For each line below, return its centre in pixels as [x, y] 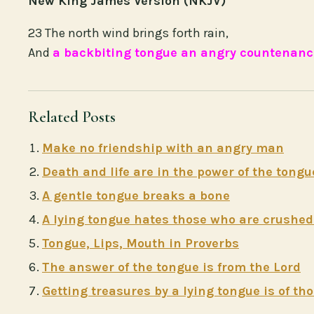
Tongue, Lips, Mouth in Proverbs [141, 243]
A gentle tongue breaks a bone [136, 195]
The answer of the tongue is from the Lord [171, 267]
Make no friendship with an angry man [163, 148]
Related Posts [72, 117]
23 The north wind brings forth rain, [128, 33]
